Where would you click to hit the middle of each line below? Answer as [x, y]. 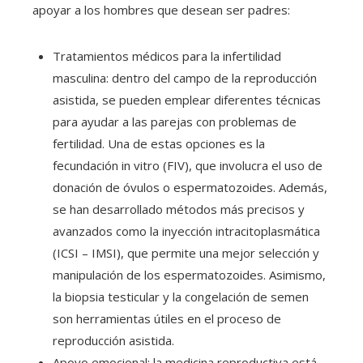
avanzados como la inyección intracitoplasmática [186, 231]
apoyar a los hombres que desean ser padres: [161, 10]
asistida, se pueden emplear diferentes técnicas [187, 100]
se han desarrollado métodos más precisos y [179, 209]
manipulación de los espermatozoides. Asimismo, [189, 275]
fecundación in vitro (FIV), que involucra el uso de [188, 166]
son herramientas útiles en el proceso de [167, 319]
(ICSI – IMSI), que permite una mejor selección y [186, 253]
